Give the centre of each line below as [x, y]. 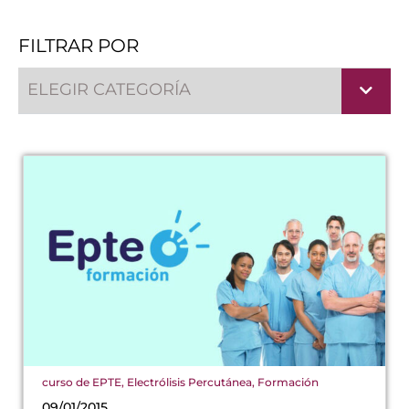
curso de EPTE [82, 382]
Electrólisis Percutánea [189, 382]
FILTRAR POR [79, 45]
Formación [288, 382]
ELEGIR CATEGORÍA [109, 89]
